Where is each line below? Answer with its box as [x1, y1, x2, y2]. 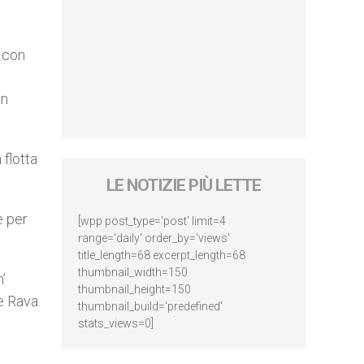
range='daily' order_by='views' [78, 232, 230, 245]
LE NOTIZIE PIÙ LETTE [106, 175, 261, 195]
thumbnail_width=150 [78, 266, 188, 279]
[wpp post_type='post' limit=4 [78, 214, 226, 227]
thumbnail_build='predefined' [78, 300, 223, 313]
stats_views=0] [78, 317, 154, 330]
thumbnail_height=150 [78, 283, 191, 296]
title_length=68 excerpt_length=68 [78, 249, 245, 262]
